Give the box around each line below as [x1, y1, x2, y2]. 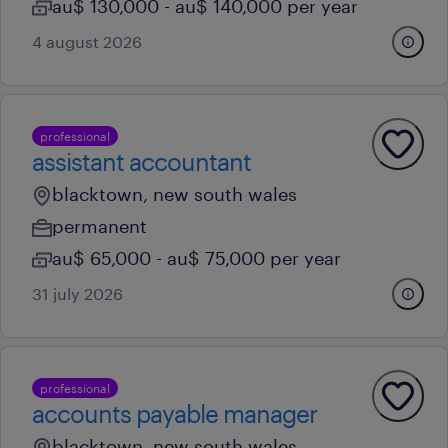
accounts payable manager [32, 399, 317, 428]
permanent [52, 215, 147, 237]
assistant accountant [32, 147, 251, 176]
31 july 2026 [32, 284, 123, 303]
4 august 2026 [32, 32, 142, 51]
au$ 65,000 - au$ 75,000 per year [52, 247, 341, 269]
